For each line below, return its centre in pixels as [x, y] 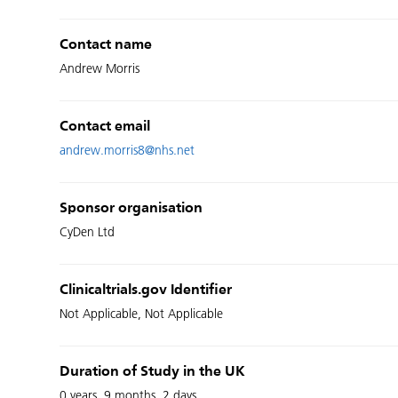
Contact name [106, 45]
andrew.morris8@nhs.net [127, 151]
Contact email [105, 127]
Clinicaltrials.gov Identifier [146, 291]
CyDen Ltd [88, 232]
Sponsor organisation [131, 209]
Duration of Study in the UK [153, 372]
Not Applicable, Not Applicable [142, 314]
